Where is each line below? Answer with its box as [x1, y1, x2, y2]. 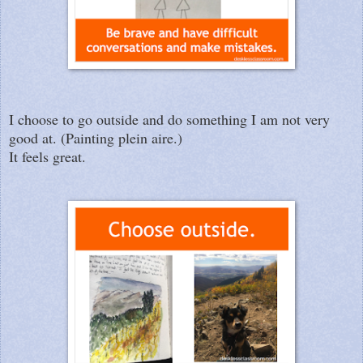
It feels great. [9, 146, 95, 166]
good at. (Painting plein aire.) [9, 127, 182, 147]
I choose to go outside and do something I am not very [9, 109, 330, 129]
